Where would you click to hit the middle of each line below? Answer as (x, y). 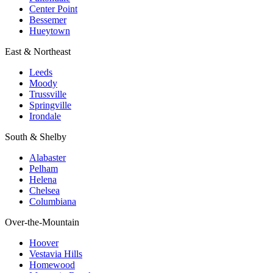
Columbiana (53, 201)
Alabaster (48, 158)
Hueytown (50, 31)
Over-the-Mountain (42, 222)
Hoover (44, 243)
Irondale (45, 116)
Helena (43, 179)
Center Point (53, 9)
